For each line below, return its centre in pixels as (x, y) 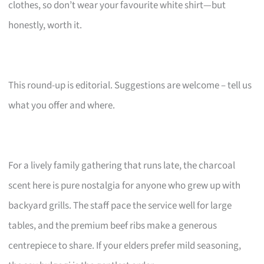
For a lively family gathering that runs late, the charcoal (122, 165)
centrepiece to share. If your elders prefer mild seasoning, (125, 245)
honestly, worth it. (45, 25)
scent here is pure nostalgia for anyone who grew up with (125, 185)
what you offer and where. (62, 105)
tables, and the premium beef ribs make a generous (113, 225)
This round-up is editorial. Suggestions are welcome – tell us (130, 85)
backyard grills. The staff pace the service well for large (120, 205)
